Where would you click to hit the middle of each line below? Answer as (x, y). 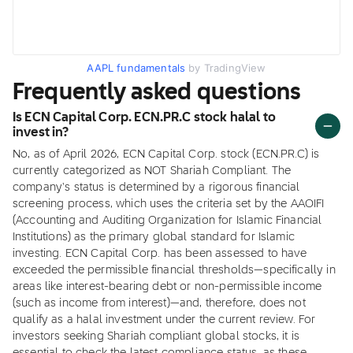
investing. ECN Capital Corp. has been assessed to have (160, 254)
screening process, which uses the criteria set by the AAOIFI (169, 204)
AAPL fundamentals (136, 68)
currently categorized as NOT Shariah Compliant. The (152, 171)
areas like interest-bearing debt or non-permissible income (167, 287)
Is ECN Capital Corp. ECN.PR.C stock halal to (145, 118)
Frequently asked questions (157, 93)
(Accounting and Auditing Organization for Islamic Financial (167, 221)
